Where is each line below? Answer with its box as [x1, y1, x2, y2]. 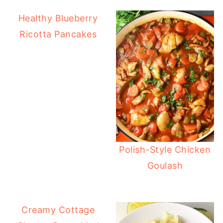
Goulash [147, 160, 183, 171]
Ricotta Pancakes [19, 29, 97, 40]
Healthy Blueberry [18, 13, 98, 24]
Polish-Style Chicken [119, 144, 211, 155]
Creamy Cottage [21, 204, 95, 215]
